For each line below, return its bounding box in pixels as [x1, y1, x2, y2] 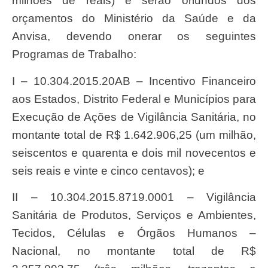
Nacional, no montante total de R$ [12, 244, 256, 257]
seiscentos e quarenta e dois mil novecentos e [12, 146, 256, 159]
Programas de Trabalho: [12, 48, 136, 61]
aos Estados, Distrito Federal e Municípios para [12, 92, 256, 105]
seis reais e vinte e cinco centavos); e [12, 164, 205, 177]
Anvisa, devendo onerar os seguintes [12, 30, 256, 43]
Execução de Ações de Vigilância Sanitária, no [12, 110, 256, 123]
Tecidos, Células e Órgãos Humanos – [12, 226, 256, 239]
